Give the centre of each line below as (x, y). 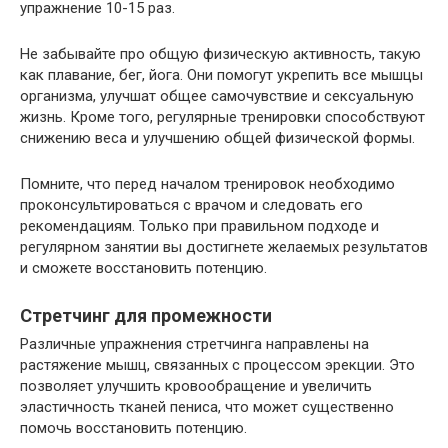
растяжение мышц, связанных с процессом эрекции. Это (217, 365)
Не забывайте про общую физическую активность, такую (220, 54)
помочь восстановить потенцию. (133, 428)
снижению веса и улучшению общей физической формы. (217, 138)
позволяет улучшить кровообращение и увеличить (196, 386)
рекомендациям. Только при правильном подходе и (199, 226)
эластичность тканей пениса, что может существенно (207, 407)
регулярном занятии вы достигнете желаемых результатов (224, 247)
